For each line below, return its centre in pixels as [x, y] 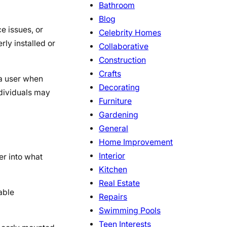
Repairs [113, 197]
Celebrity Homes [130, 33]
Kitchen [113, 170]
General [113, 129]
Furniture [115, 101]
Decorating [119, 88]
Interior [112, 156]
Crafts [110, 74]
